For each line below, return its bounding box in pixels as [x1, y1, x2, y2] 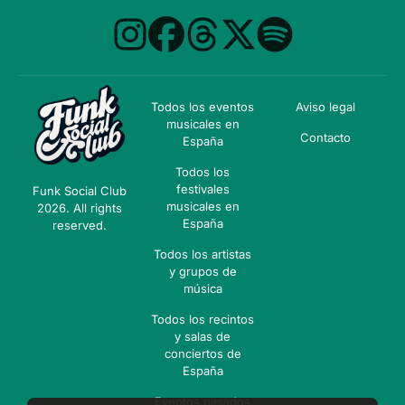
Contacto [300, 130, 351, 146]
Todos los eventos [151, 99, 254, 115]
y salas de [174, 329, 231, 344]
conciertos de [164, 346, 241, 362]
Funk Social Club [33, 184, 127, 199]
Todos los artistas [154, 247, 251, 262]
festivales [175, 182, 230, 197]
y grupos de [168, 264, 237, 279]
